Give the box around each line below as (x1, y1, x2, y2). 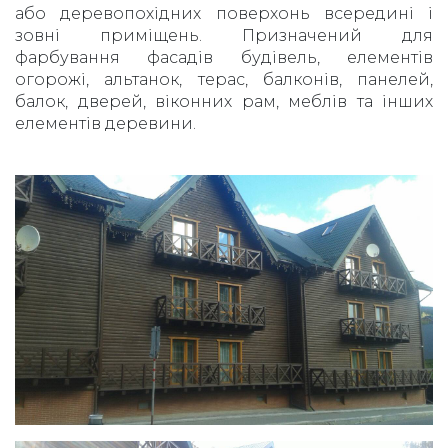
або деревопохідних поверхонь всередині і (15, 3, 433, 23)
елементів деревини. (15, 113, 196, 133)
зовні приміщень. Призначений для (15, 25, 433, 45)
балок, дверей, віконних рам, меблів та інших (15, 91, 433, 111)
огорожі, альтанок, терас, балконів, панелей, (15, 69, 433, 89)
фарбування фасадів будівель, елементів (15, 47, 433, 67)
